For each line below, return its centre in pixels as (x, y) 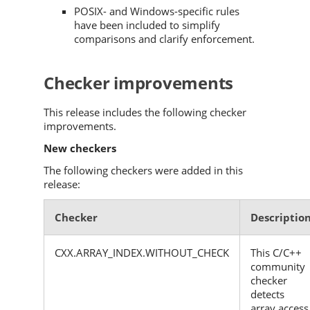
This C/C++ (276, 252)
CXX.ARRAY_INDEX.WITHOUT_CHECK (142, 252)
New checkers (80, 148)
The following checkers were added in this (143, 170)
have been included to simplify (147, 25)
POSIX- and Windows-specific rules (157, 11)
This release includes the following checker (145, 112)
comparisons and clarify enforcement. (164, 39)
